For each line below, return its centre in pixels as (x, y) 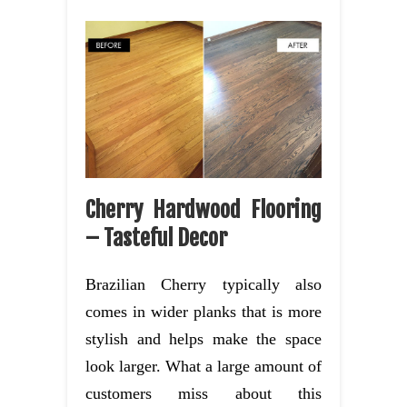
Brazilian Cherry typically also (203, 284)
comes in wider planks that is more (203, 311)
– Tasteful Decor (156, 238)
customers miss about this (203, 393)
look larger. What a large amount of (203, 366)
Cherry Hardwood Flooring (203, 209)
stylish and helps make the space (203, 338)
